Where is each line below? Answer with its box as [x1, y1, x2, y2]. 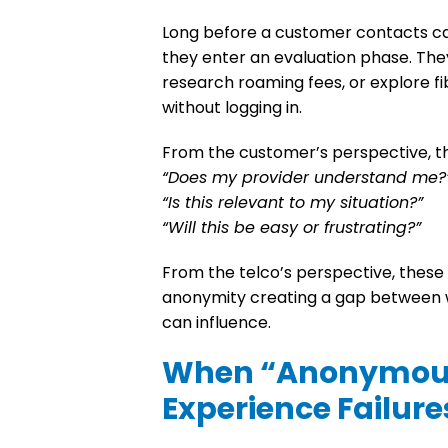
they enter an [162, 46, 274, 70]
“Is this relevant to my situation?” [162, 191, 423, 215]
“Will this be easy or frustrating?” [162, 216, 421, 240]
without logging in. [162, 96, 302, 120]
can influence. [162, 311, 271, 335]
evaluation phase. [274, 46, 412, 70]
